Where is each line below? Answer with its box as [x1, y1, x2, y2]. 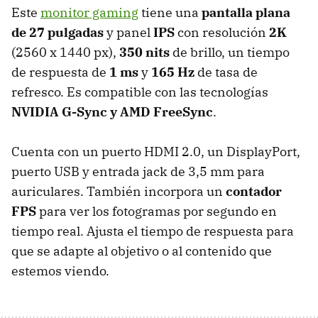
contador [226, 182, 282, 199]
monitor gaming [40, 4, 138, 21]
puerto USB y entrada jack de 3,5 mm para [11, 163, 265, 180]
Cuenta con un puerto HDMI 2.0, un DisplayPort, [11, 143, 300, 160]
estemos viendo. [11, 262, 109, 279]
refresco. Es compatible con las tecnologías [11, 83, 268, 100]
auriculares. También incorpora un [11, 182, 226, 199]
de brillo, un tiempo [170, 43, 290, 60]
